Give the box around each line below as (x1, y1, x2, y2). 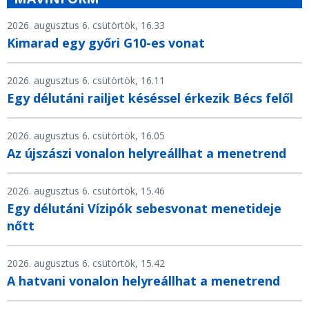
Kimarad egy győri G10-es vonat (7, 34, 205, 51)
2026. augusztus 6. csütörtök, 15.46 (7, 183, 165, 197)
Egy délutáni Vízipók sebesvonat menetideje (7, 199, 281, 217)
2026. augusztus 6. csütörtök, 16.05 (7, 128, 165, 142)
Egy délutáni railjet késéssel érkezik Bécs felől (7, 89, 293, 106)
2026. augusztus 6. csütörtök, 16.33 (7, 18, 165, 32)
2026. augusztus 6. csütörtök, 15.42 (7, 256, 165, 270)
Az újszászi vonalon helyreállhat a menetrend (7, 144, 286, 161)
